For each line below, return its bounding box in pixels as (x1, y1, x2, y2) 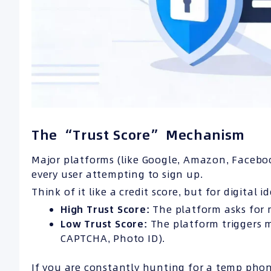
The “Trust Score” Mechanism (31, 125, 245, 144)
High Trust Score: (60, 203, 150, 217)
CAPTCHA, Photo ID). (60, 232, 166, 246)
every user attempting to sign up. (31, 168, 203, 181)
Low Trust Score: (60, 217, 148, 231)
